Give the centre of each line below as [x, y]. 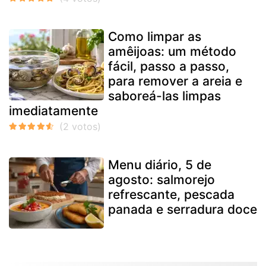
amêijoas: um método [172, 52]
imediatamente [53, 111]
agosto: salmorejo [161, 180]
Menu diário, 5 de [160, 165]
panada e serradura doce [183, 210]
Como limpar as [155, 37]
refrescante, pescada [171, 195]
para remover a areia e [175, 81]
